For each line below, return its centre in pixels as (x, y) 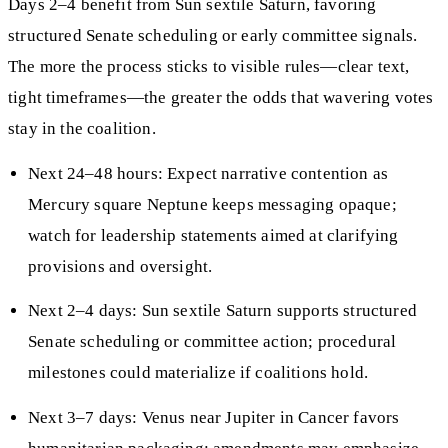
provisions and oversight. (120, 266)
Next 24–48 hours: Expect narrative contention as (208, 173)
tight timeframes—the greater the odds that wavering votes (221, 98)
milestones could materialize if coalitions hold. (198, 373)
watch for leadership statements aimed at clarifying (213, 235)
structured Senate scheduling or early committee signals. (213, 36)
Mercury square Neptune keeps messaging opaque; (212, 204)
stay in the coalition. (82, 129)
